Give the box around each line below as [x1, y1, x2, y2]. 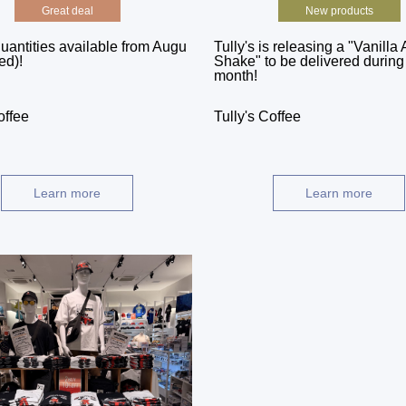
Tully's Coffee [214, 108, 301, 124]
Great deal [41, 4, 93, 17]
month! [214, 67, 257, 83]
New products [304, 4, 373, 17]
